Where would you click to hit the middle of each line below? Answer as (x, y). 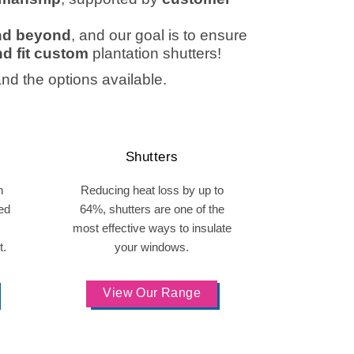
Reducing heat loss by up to (152, 190)
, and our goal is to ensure (159, 35)
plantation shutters (155, 53)
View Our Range (152, 293)
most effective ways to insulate (152, 228)
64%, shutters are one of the (152, 209)
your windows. (152, 247)
